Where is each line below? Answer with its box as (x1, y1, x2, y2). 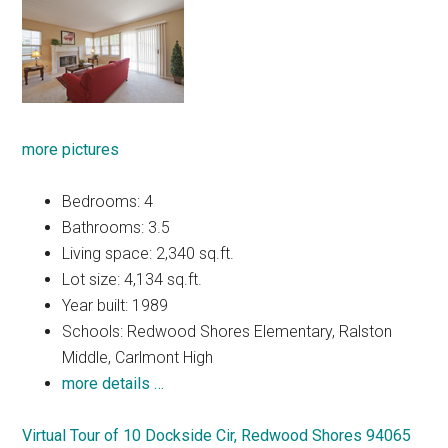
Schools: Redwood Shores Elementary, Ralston (62, 321, 393, 341)
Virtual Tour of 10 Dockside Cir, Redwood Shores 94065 (22, 425, 412, 445)
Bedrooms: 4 (62, 191, 154, 211)
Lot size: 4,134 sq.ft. (62, 269, 203, 289)
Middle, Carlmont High (62, 347, 214, 367)
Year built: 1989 (62, 295, 169, 315)
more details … (62, 373, 165, 393)
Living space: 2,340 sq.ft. (62, 243, 235, 263)
